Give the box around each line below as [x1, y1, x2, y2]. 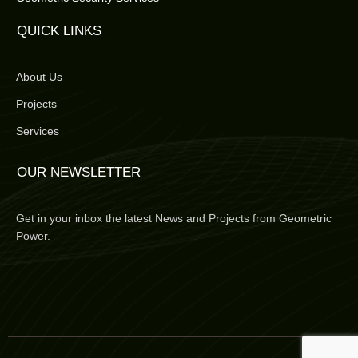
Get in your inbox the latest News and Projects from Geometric [16, 212, 332, 225]
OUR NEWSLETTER [17, 165, 141, 180]
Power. [16, 229, 50, 242]
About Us [16, 70, 62, 83]
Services [16, 125, 59, 137]
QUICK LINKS [17, 23, 101, 38]
